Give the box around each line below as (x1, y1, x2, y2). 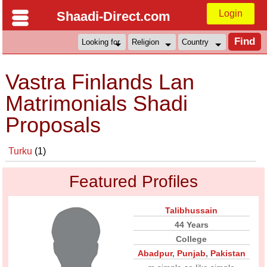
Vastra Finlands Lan (5, 70, 195, 94)
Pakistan (210, 249, 246, 258)
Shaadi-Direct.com (56, 9, 170, 24)
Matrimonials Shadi (5, 91, 188, 116)
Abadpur (137, 249, 172, 258)
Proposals (5, 113, 101, 137)
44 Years (174, 220, 209, 229)
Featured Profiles (69, 172, 198, 191)
